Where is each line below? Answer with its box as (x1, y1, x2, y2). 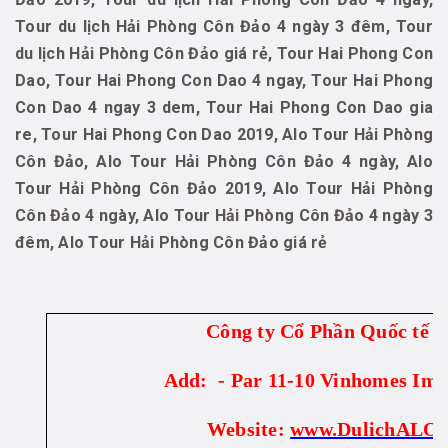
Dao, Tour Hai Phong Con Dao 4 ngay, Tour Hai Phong (15, 71, 433, 91)
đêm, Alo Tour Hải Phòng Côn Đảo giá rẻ (15, 233, 328, 253)
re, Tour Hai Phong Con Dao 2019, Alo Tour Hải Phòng (15, 125, 433, 145)
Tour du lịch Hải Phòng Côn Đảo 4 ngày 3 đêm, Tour (15, 17, 433, 37)
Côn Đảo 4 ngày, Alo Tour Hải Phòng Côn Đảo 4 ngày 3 (15, 206, 433, 226)
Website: (206, 418, 291, 441)
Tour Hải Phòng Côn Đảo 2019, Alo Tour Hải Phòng (15, 179, 433, 199)
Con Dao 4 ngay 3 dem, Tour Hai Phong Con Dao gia (15, 98, 433, 118)
